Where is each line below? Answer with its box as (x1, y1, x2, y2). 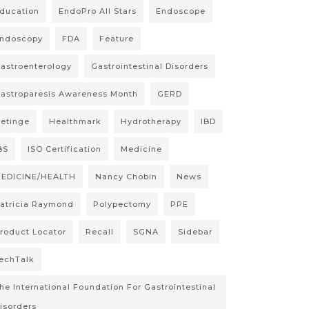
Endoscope (156, 6, 206, 16)
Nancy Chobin (95, 172, 157, 181)
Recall (86, 227, 114, 237)
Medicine (121, 144, 162, 154)
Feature (99, 34, 134, 43)
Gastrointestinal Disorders (91, 61, 208, 71)
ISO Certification (28, 144, 101, 154)
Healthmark (49, 117, 101, 126)
